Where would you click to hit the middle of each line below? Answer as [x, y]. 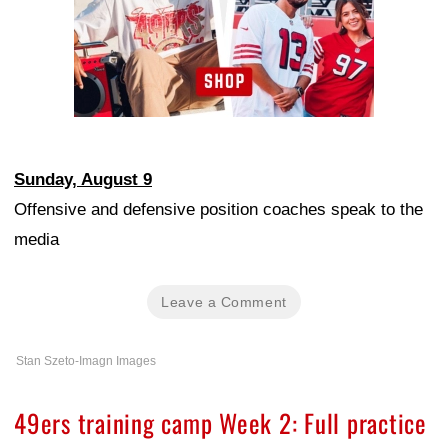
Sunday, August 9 [83, 179]
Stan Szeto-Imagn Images [86, 360]
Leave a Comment [224, 301]
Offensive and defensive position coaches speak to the [218, 209]
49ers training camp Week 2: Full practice [220, 422]
